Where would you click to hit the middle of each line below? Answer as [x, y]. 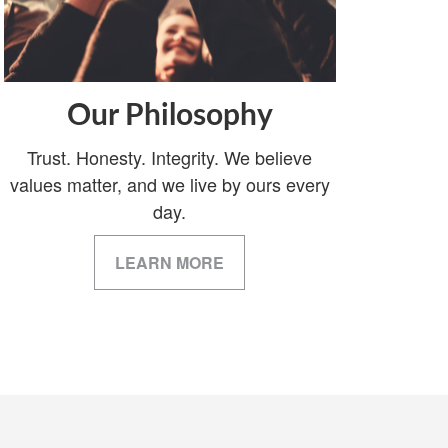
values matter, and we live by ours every [169, 183]
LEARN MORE [170, 262]
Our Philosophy [169, 115]
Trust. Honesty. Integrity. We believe [170, 156]
